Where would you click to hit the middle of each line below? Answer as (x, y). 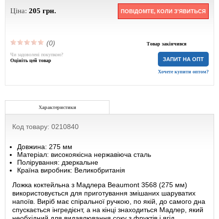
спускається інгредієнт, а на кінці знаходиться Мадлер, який (108, 210)
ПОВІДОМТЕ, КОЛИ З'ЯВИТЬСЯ (163, 11)
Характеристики (57, 107)
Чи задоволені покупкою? (37, 55)
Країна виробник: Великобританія (71, 170)
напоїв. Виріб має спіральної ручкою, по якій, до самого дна (109, 201)
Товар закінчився (166, 44)
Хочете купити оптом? (183, 72)
